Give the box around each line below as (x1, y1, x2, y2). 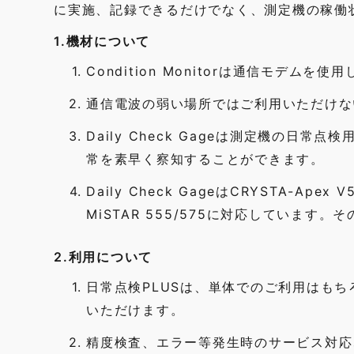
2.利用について (54, 249, 153, 265)
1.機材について (54, 33, 150, 49)
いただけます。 (86, 302, 185, 318)
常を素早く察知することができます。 (86, 151, 325, 167)
